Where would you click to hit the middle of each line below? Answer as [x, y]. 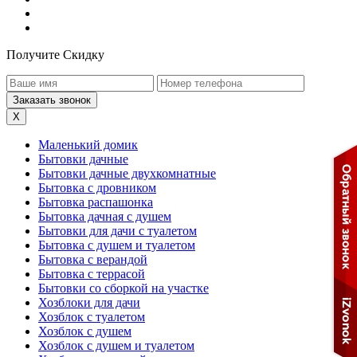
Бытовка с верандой [93, 259]
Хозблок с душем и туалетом [116, 345]
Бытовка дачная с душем [105, 216]
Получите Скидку [55, 55]
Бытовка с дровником [97, 188]
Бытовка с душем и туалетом [117, 245]
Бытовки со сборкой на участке [124, 288]
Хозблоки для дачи [89, 302]
